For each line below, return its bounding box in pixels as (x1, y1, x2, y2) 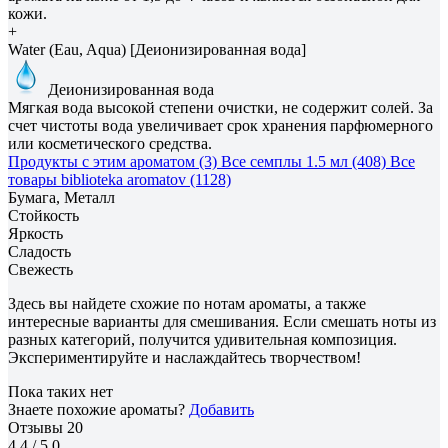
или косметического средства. (8, 134, 212, 152)
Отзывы (8, 418, 67, 436)
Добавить (189, 400, 254, 418)
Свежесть (8, 260, 73, 278)
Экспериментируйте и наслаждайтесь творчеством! (8, 348, 361, 366)
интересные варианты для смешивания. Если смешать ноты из (8, 312, 436, 330)
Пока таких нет (8, 382, 113, 400)
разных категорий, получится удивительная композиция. (8, 330, 397, 348)
